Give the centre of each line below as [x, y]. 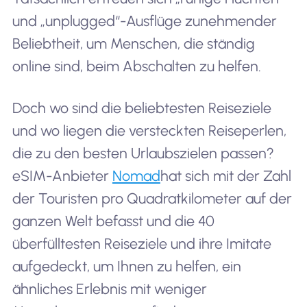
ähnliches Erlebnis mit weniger [109, 289]
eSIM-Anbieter [62, 176]
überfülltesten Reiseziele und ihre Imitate [142, 244]
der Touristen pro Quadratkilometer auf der [152, 199]
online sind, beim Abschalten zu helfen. [136, 66]
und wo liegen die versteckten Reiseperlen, [149, 131]
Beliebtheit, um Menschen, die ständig [133, 43]
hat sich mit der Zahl [225, 176]
